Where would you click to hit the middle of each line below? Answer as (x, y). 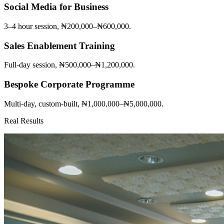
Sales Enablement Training (59, 45)
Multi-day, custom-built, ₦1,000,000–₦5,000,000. (84, 103)
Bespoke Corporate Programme (69, 84)
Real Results (24, 120)
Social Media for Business (56, 7)
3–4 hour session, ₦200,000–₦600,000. (67, 26)
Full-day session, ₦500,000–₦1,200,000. (69, 65)
